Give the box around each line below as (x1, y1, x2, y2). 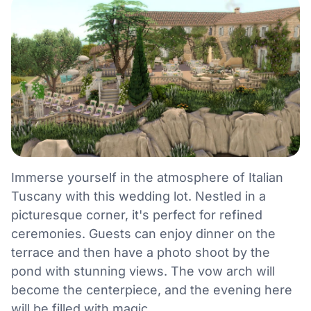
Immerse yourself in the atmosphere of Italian (11, 170, 283, 185)
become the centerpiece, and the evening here (11, 283, 292, 298)
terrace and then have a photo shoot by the (11, 245, 270, 260)
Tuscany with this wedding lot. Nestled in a (11, 189, 266, 204)
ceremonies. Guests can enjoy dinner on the (11, 226, 276, 242)
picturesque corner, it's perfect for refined (11, 208, 262, 223)
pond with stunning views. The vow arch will (11, 264, 275, 279)
